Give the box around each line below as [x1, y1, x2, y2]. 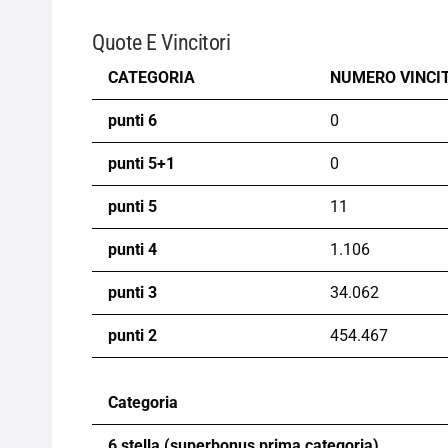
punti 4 [108, 239, 157, 259]
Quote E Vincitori [92, 28, 231, 55]
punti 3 [108, 282, 157, 302]
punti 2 [108, 325, 157, 345]
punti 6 [108, 110, 157, 130]
